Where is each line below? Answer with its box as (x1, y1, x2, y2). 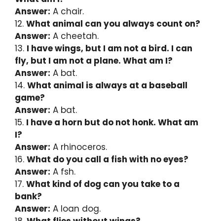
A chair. (50, 5, 84, 17)
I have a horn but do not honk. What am (26, 116, 198, 128)
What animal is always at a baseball (27, 79, 187, 91)
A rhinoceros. (50, 141, 107, 153)
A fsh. (50, 165, 75, 178)
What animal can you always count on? (26, 17, 200, 30)
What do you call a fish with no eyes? (27, 153, 188, 165)
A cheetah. (50, 30, 99, 42)
